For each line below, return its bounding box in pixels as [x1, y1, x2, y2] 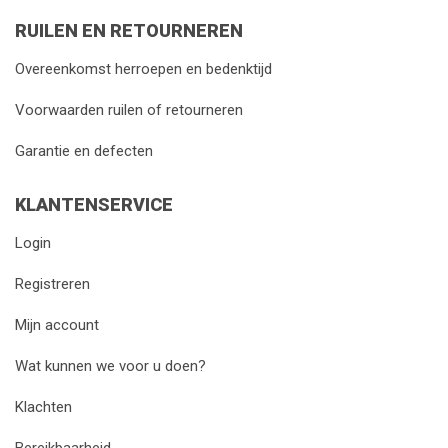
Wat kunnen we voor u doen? [15, 357, 206, 376]
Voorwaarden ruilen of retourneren [15, 101, 243, 120]
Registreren [15, 275, 90, 294]
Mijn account [15, 316, 99, 335]
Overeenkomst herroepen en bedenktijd [15, 60, 272, 79]
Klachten [15, 398, 72, 417]
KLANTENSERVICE [15, 194, 173, 216]
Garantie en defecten [15, 142, 153, 161]
